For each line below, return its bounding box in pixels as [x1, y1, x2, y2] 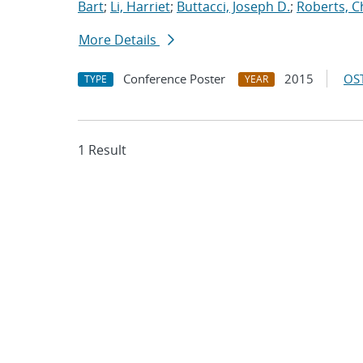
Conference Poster [123, 70, 225, 87]
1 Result [78, 141, 126, 159]
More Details [79, 31, 160, 49]
